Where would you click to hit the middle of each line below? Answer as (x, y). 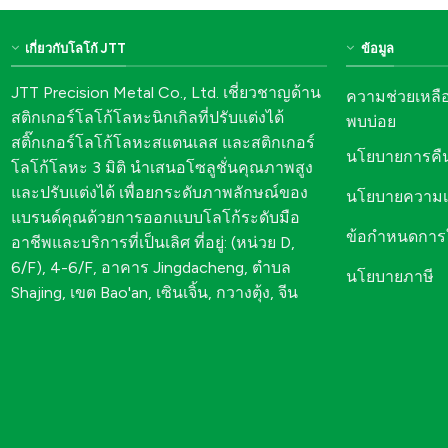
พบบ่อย (371, 122)
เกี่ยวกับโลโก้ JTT (75, 49)
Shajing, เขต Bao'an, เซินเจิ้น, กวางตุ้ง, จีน (154, 292)
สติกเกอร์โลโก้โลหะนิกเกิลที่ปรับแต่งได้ (147, 117)
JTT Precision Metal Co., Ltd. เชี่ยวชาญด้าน (165, 92)
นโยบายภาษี (390, 276)
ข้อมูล (377, 49)
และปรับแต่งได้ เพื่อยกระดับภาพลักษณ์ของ (159, 192)
